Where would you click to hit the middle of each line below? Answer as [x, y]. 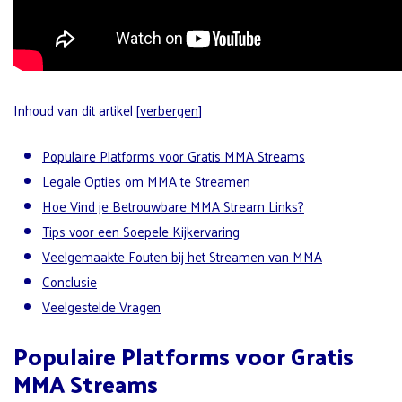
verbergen [169, 109]
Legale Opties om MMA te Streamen [146, 180]
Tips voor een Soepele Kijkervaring [141, 231]
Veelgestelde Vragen [101, 306]
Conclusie [70, 281]
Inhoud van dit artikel [73, 109]
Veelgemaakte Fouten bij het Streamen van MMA [182, 256]
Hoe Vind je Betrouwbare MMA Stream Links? [173, 205]
